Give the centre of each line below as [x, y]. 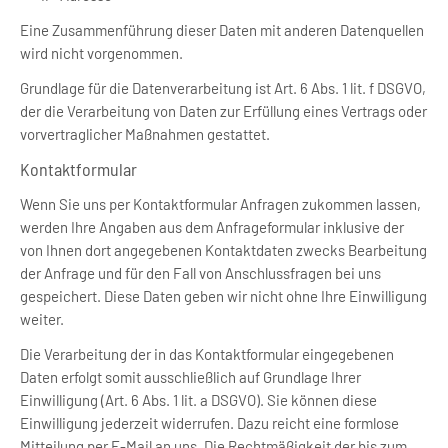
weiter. [42, 319]
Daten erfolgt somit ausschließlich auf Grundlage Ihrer [190, 377]
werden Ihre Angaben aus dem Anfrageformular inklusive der [212, 227]
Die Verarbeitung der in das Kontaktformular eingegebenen [207, 354]
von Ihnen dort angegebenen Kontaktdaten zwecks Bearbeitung [223, 250]
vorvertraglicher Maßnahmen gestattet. [145, 134]
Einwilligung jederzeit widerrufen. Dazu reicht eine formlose [209, 423]
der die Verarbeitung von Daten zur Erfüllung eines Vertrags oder [223, 111]
